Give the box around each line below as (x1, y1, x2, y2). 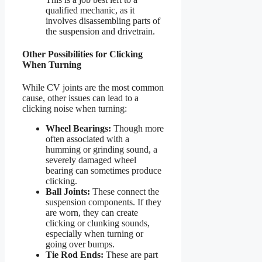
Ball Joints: (46, 187, 90, 197)
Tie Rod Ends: (46, 250, 104, 260)
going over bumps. (46, 239, 115, 250)
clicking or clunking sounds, (46, 218, 150, 229)
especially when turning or (46, 229, 143, 239)
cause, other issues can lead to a (22, 93, 139, 104)
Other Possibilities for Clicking (22, 49, 143, 59)
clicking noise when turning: (22, 104, 127, 114)
